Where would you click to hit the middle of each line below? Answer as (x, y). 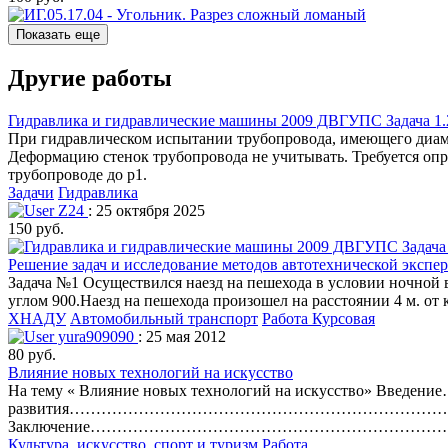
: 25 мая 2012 (182, 336)
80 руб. (32, 354)
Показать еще (58, 34)
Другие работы (90, 77)
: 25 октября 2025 (146, 210)
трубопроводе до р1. (77, 174)
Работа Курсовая (318, 318)
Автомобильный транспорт (164, 318)
